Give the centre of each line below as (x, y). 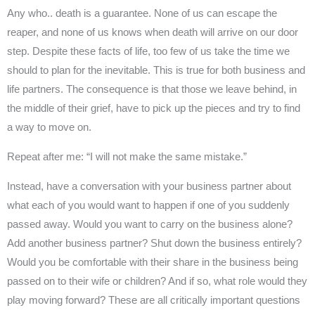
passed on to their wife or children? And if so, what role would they (157, 281)
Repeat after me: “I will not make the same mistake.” (127, 156)
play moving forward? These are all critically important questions (154, 300)
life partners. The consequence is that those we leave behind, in (152, 89)
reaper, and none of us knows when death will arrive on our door (153, 32)
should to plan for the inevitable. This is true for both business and (156, 70)
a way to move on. (49, 127)
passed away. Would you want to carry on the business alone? (150, 224)
